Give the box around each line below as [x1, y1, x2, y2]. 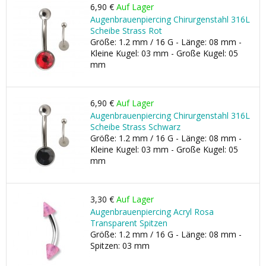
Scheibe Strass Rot [90, 25, 162, 36]
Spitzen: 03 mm [90, 240, 150, 251]
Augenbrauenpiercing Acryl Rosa [90, 206, 214, 217]
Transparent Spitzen [90, 217, 167, 229]
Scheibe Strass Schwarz [90, 121, 180, 132]
